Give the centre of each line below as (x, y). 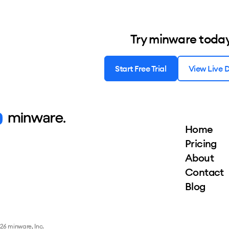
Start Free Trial (141, 69)
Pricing (201, 144)
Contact (204, 172)
